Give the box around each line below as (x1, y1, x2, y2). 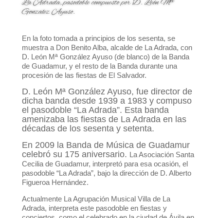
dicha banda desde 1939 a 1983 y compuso (21, 95, 192, 106)
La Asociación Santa (129, 150, 194, 159)
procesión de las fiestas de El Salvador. (21, 71, 146, 79)
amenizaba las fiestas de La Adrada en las (21, 114, 186, 124)
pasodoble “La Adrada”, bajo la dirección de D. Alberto (21, 168, 191, 177)
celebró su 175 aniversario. (21, 149, 129, 159)
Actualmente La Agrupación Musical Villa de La (21, 194, 170, 203)
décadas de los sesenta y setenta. (21, 123, 154, 133)
